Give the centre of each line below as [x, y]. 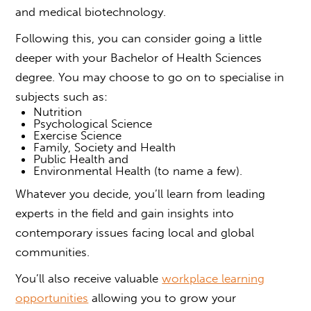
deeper [36, 57]
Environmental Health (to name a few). [139, 170]
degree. [35, 77]
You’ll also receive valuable [89, 278]
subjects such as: [65, 96]
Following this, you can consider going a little [139, 38]
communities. [56, 252]
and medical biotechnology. [94, 11]
